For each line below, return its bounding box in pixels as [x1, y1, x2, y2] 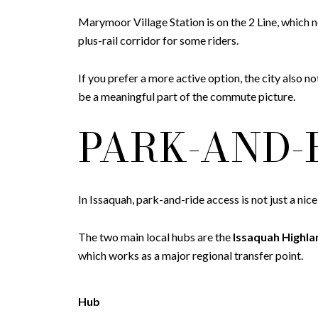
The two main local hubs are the [78, 229, 233, 243]
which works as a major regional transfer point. [78, 248, 303, 262]
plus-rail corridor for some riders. [78, 33, 238, 48]
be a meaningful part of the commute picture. [78, 89, 295, 103]
